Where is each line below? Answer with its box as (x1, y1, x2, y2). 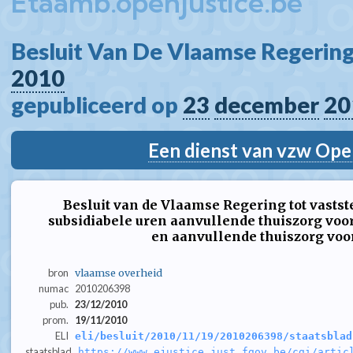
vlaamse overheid (74, 266, 162, 280)
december (214, 91, 319, 118)
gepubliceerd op (11, 91, 183, 118)
